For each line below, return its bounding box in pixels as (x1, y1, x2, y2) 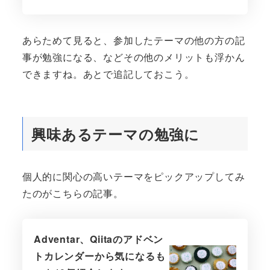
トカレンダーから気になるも (33, 248, 166, 263)
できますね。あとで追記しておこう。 (22, 66, 195, 81)
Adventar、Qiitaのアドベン (33, 231, 164, 246)
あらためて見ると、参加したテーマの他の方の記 (22, 33, 245, 47)
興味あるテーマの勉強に (31, 123, 199, 144)
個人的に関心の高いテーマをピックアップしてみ (22, 169, 245, 183)
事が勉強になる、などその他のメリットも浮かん (22, 49, 245, 64)
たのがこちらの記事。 (22, 186, 124, 200)
